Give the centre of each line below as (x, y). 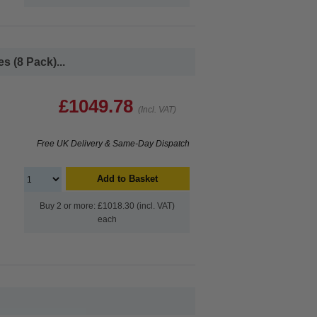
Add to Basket (128, 179)
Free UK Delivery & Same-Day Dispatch (113, 144)
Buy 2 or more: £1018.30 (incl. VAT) (107, 206)
